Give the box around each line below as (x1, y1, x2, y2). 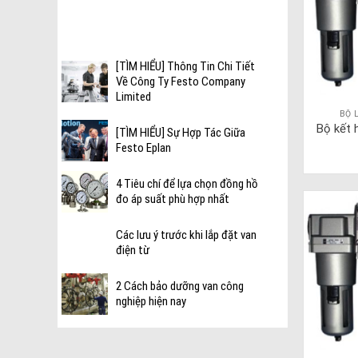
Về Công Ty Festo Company (116, 74, 246, 89)
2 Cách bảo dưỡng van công (116, 279, 245, 294)
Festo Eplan (116, 141, 172, 156)
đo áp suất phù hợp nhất (116, 192, 230, 207)
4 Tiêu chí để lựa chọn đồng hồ (116, 177, 259, 192)
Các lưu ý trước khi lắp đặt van (116, 228, 257, 243)
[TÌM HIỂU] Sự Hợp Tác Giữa (116, 125, 246, 141)
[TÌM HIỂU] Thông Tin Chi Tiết (116, 59, 256, 74)
